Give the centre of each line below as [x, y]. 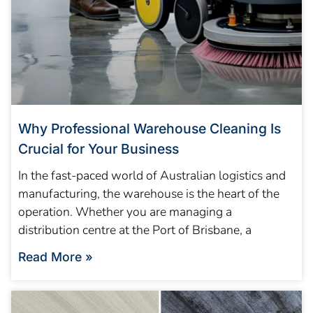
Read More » [56, 257]
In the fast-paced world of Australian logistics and [152, 176]
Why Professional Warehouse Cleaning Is [150, 129]
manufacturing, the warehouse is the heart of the [149, 194]
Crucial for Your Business [99, 149]
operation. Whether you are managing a [125, 212]
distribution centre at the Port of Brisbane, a [135, 230]
